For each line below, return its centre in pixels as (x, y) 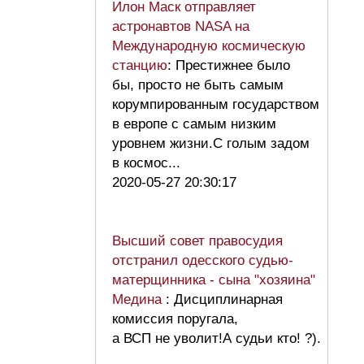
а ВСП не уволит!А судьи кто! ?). (217, 339)
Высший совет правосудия (197, 241)
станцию (140, 66)
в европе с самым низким (194, 124)
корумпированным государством (216, 105)
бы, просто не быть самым (198, 85)
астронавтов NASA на (181, 27)
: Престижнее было (229, 66)
